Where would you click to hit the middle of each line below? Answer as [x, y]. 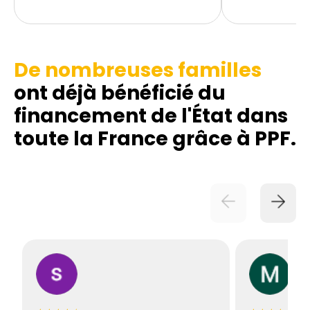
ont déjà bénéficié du [120, 93]
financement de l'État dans [151, 116]
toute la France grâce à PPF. [155, 139]
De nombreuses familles [138, 70]
